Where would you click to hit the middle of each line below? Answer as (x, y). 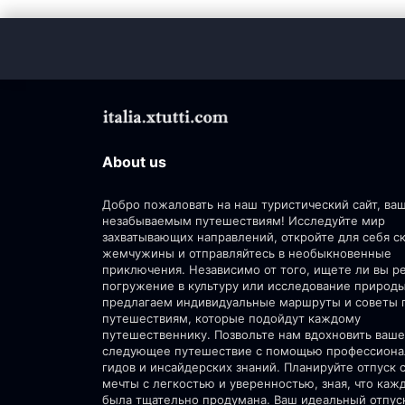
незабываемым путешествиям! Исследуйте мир (244, 221)
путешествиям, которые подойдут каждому (231, 318)
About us (134, 162)
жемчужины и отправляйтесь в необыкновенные (247, 253)
